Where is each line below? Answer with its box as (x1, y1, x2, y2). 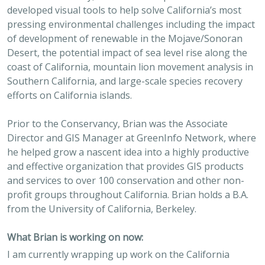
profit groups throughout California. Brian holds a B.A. (7, 188, 248, 201)
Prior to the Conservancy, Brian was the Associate (7, 117, 228, 130)
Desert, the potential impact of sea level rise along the (7, 46, 247, 59)
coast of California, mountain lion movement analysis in (7, 60, 253, 73)
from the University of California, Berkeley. (7, 202, 196, 215)
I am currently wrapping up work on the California (7, 248, 230, 261)
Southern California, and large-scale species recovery (7, 75, 243, 88)
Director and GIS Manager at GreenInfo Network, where (7, 131, 256, 144)
